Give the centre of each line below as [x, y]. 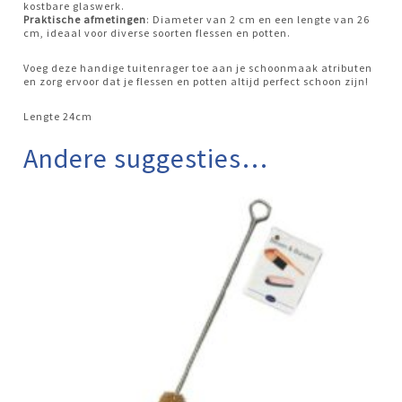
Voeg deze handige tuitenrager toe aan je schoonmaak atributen [198, 67]
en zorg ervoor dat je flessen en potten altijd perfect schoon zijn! [197, 81]
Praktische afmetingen [85, 19]
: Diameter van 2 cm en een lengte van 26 [258, 19]
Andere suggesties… [146, 157]
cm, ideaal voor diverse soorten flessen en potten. [157, 32]
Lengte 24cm [58, 116]
